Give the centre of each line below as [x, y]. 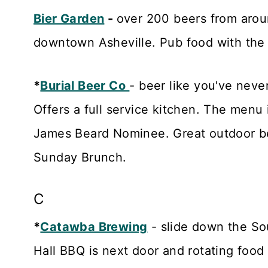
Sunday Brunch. [80, 157]
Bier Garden [69, 18]
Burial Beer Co [83, 85]
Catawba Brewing [94, 226]
